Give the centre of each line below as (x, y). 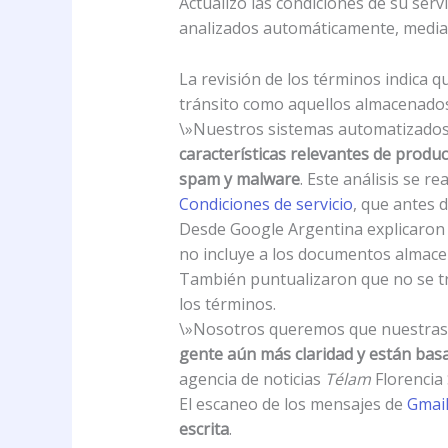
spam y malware (239, 178)
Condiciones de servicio (265, 203)
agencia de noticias (251, 378)
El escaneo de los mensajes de (292, 403)
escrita (203, 428)
